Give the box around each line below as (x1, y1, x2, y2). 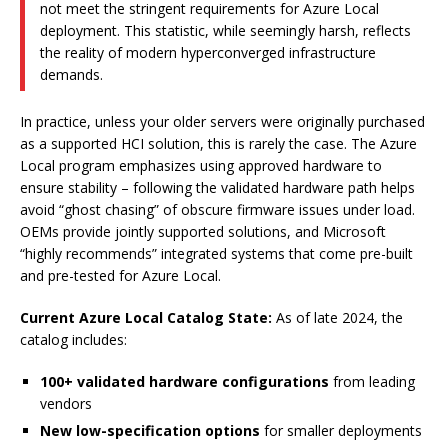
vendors (40, 394, 92, 414)
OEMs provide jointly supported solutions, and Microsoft (20, 222, 386, 242)
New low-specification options (40, 421, 260, 441)
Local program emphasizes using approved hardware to (20, 156, 382, 176)
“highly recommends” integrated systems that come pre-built (20, 244, 413, 264)
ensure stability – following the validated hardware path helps (20, 178, 415, 198)
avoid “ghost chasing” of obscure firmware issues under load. (20, 200, 415, 220)
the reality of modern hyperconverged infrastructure (40, 43, 376, 63)
